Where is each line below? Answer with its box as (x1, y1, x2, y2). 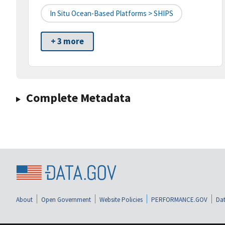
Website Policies (99, 195, 143, 204)
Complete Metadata (26, 90, 131, 106)
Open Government (41, 195, 91, 204)
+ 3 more (51, 36, 84, 47)
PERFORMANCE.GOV (151, 195, 207, 204)
